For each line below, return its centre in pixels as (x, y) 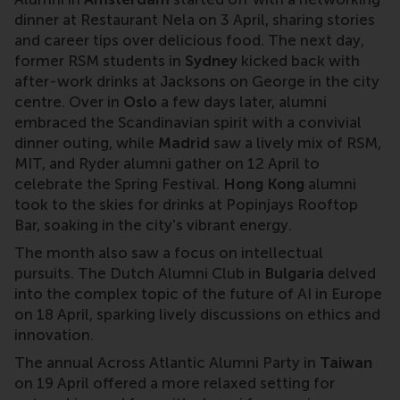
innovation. (54, 335)
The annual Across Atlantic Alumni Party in (167, 363)
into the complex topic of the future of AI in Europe (198, 294)
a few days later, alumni (242, 102)
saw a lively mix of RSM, (297, 143)
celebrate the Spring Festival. (119, 184)
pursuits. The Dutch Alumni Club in (139, 274)
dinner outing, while (86, 143)
